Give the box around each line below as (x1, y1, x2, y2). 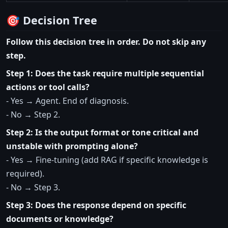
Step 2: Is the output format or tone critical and (6, 127, 198, 138)
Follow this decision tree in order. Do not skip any (6, 36, 206, 48)
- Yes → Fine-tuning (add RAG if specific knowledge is (6, 154, 208, 166)
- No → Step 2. (6, 109, 60, 121)
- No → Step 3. (6, 182, 60, 193)
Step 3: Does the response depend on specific (6, 199, 186, 211)
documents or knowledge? (6, 213, 113, 225)
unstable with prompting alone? (6, 140, 138, 152)
